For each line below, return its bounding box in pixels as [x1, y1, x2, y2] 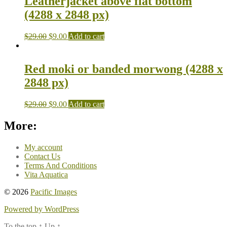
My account [24, 142, 62, 152]
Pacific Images [30, 187, 77, 196]
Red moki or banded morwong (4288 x [24, 62, 223, 76]
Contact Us [24, 152, 60, 161]
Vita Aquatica [24, 170, 68, 179]
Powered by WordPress [4, 204, 79, 213]
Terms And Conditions [24, 161, 97, 170]
